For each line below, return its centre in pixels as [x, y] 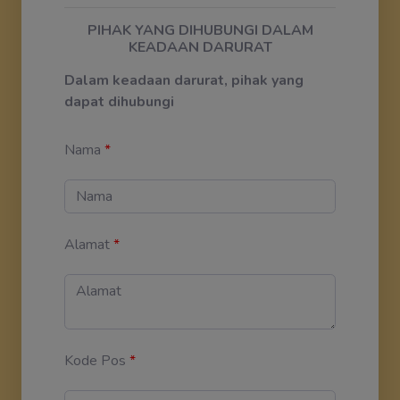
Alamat [87, 244]
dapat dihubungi [119, 101]
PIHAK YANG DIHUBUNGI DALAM [200, 30]
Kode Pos [95, 360]
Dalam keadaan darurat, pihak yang [184, 80]
